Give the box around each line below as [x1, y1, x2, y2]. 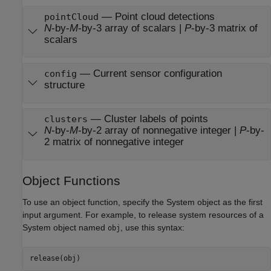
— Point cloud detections [98, 11, 215, 22]
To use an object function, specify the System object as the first [22, 197, 263, 207]
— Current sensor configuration [76, 68, 222, 80]
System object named [22, 222, 108, 232]
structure [44, 79, 85, 91]
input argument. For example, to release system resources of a [22, 209, 264, 220]
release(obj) [29, 254, 80, 263]
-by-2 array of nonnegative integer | [200, 125, 240, 137]
